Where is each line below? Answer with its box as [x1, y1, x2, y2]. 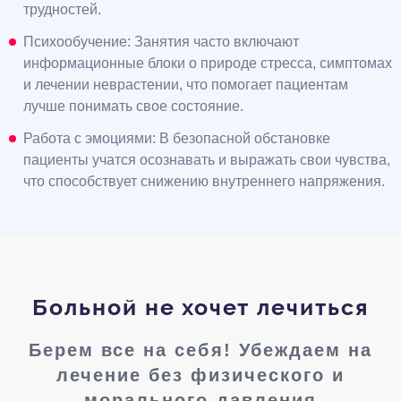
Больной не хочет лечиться [31, 294, 370, 321]
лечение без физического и [55, 365, 346, 386]
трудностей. [23, 2, 101, 18]
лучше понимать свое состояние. [23, 98, 243, 115]
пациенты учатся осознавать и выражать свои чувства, [23, 152, 390, 168]
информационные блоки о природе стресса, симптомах [23, 55, 392, 72]
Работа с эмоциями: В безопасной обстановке [23, 131, 330, 147]
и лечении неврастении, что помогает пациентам [23, 77, 348, 93]
